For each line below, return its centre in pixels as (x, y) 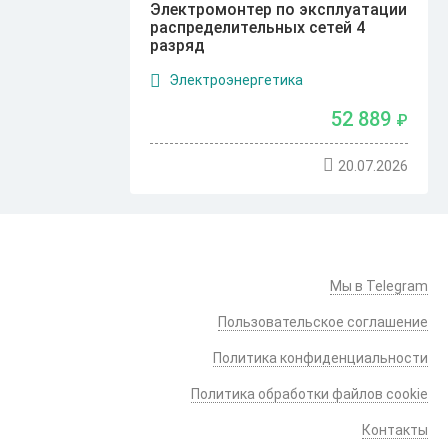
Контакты (395, 430)
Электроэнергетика (235, 80)
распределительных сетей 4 (258, 28)
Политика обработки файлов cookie (309, 394)
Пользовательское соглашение (323, 322)
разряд (178, 46)
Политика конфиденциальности (320, 358)
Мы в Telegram (379, 286)
